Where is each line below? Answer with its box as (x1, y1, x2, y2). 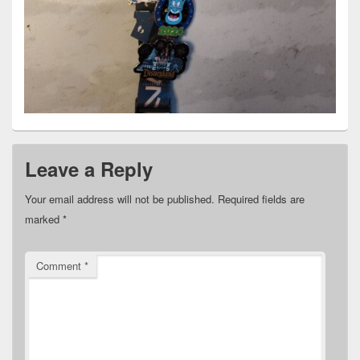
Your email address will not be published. (25, 190, 215, 207)
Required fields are (218, 190, 305, 207)
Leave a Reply (25, 154, 153, 182)
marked (25, 211, 63, 227)
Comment (36, 257, 84, 273)
